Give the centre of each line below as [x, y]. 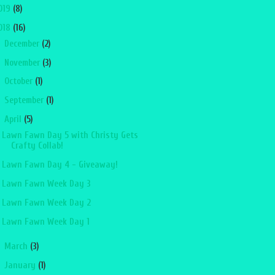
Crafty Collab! [37, 146]
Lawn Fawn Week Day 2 [46, 203]
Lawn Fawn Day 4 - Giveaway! [60, 165]
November [23, 63]
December [23, 44]
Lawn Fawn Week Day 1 [45, 222]
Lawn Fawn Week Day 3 [46, 184]
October [19, 82]
